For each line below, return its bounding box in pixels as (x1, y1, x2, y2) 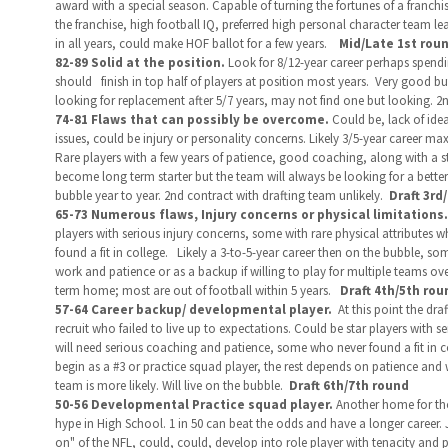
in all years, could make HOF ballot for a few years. (54, 35, 336, 52)
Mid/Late (335, 35, 394, 52)
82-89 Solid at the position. (54, 54, 228, 71)
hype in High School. (54, 415, 166, 432)
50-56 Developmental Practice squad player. (54, 396, 336, 413)
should (54, 73, 92, 90)
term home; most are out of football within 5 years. (54, 282, 340, 299)
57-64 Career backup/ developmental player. (54, 301, 338, 318)
